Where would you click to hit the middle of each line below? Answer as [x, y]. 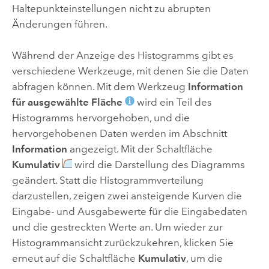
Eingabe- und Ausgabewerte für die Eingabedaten [129, 211]
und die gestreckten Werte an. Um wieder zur [117, 227]
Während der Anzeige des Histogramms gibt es [122, 55]
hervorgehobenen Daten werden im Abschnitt [119, 133]
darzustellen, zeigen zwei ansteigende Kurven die [127, 195]
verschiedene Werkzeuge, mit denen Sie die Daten [130, 71]
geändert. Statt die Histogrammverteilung [107, 180]
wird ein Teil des [173, 102]
